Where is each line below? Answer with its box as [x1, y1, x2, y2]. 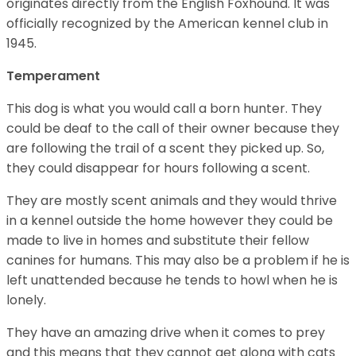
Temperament [6, 66, 100, 85]
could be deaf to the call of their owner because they [6, 118, 339, 137]
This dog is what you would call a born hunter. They [6, 99, 322, 118]
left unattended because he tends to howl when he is [6, 270, 338, 289]
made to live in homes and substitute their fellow [6, 230, 309, 250]
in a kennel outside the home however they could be [6, 211, 333, 230]
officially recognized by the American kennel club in [6, 14, 328, 33]
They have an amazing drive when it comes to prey [6, 323, 325, 342]
